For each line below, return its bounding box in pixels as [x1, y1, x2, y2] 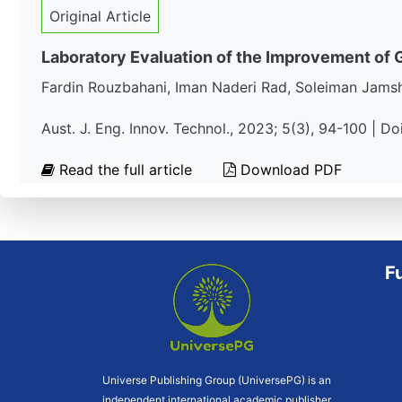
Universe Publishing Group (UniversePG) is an [102, 373, 331, 387]
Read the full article [55, 161, 197, 179]
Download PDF [236, 161, 342, 179]
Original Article [49, 7, 151, 25]
